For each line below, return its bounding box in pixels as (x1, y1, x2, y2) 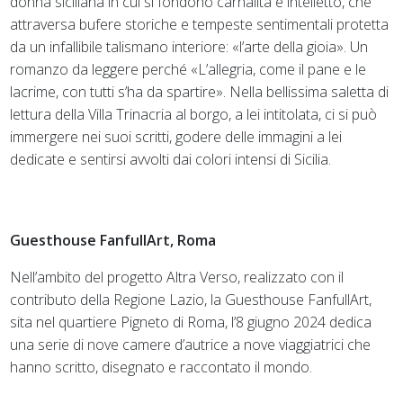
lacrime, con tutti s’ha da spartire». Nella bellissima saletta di (10, 81, 390, 102)
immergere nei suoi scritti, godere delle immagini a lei (10, 126, 343, 147)
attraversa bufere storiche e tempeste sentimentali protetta (10, 13, 390, 34)
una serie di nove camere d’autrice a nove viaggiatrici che (10, 334, 372, 354)
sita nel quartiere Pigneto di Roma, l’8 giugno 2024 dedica (10, 311, 372, 332)
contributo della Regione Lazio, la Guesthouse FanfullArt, (10, 289, 372, 309)
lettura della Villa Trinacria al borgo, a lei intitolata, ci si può (10, 103, 378, 124)
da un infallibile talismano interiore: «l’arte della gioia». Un (10, 36, 369, 57)
